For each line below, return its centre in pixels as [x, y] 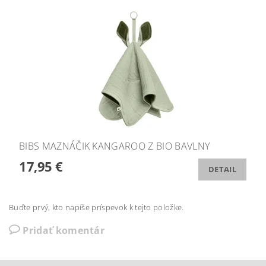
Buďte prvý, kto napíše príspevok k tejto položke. [96, 207]
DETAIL [222, 170]
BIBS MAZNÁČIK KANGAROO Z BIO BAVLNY [115, 146]
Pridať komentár [64, 230]
